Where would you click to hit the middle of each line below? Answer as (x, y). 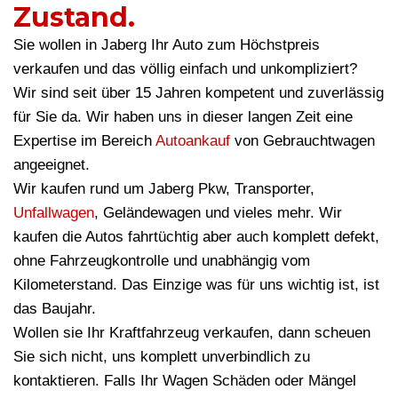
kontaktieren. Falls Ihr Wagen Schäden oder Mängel (185, 381)
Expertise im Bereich (84, 141)
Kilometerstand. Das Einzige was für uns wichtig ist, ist (196, 285)
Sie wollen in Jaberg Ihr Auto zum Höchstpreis (167, 45)
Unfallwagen (54, 213)
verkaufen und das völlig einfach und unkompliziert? (185, 69)
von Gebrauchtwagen (302, 141)
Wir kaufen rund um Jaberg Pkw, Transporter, (164, 189)
